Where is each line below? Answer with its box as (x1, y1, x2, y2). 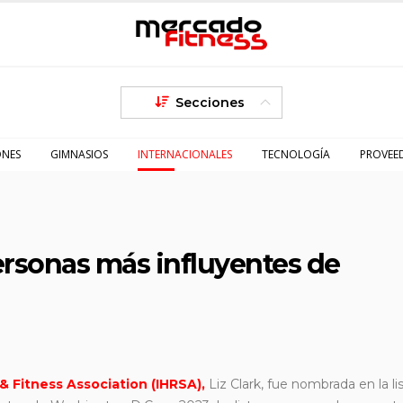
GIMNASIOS (50, 147, 108, 162)
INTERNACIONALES (138, 147, 232, 162)
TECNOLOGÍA (262, 147, 330, 162)
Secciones (175, 94, 245, 111)
